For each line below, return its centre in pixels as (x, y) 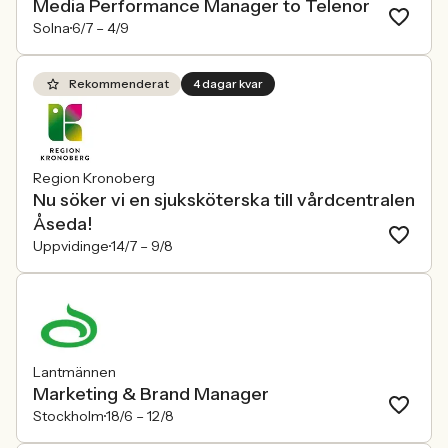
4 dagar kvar (228, 83)
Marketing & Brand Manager (151, 394)
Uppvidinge (71, 246)
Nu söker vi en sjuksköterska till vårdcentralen (224, 200)
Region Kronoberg (94, 178)
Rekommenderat (119, 83)
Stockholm (68, 416)
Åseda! (62, 224)
